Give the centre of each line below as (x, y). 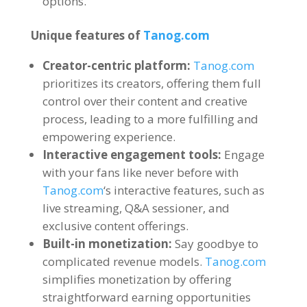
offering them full (213, 83)
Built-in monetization (105, 244)
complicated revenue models (121, 261)
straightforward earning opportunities (146, 297)
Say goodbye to (216, 244)
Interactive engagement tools (130, 155)
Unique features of (85, 35)
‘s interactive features (161, 190)
